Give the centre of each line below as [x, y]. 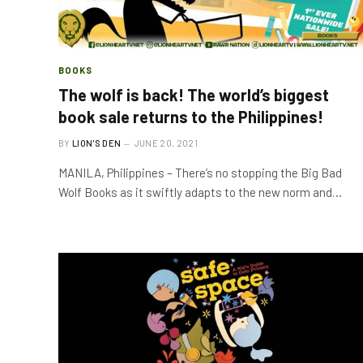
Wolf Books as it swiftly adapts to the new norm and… [200, 192]
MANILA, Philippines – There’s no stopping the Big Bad [200, 173]
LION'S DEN [97, 143]
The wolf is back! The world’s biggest [194, 95]
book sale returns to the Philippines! [191, 117]
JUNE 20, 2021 [166, 143]
